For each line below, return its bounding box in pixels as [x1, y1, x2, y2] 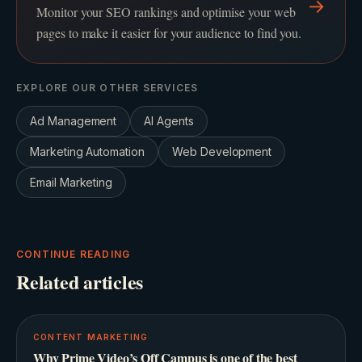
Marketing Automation [30, 145, 145, 159]
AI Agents [144, 114, 194, 128]
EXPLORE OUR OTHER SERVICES [16, 82, 199, 95]
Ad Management [30, 114, 117, 128]
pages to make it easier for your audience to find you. [36, 24, 302, 42]
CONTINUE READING [16, 248, 131, 261]
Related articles [16, 267, 144, 297]
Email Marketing [30, 175, 113, 190]
